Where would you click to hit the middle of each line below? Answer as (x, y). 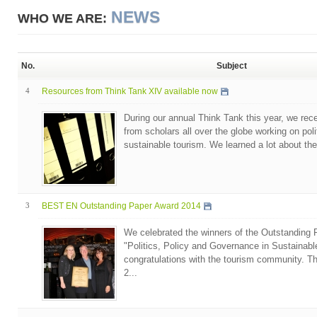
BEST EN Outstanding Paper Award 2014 (121, 206)
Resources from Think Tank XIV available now (129, 91)
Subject (232, 66)
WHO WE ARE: (62, 18)
